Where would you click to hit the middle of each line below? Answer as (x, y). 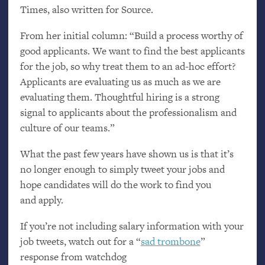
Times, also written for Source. (86, 10)
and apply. (41, 200)
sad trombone (170, 241)
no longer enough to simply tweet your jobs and (122, 169)
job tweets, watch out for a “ (80, 241)
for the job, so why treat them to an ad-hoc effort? (127, 67)
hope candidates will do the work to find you (115, 184)
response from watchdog (73, 256)
